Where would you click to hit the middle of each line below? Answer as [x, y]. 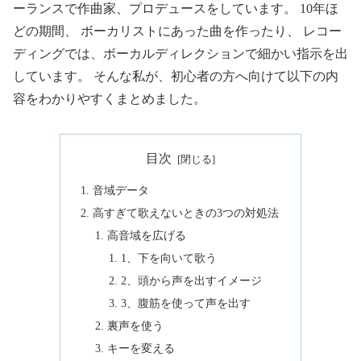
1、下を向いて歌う [168, 258]
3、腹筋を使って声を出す [185, 303]
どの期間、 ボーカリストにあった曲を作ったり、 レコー [177, 31]
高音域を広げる [146, 236]
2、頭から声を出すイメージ [191, 280]
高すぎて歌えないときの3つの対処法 [186, 213]
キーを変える [141, 348]
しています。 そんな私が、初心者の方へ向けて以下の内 [176, 77]
